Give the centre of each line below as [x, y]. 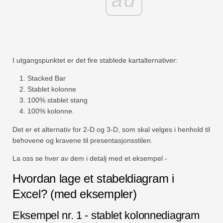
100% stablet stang [57, 100]
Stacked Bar [47, 78]
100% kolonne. [51, 111]
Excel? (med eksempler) [75, 194]
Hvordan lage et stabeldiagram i [93, 179]
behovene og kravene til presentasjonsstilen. [83, 141]
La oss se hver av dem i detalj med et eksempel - [90, 159]
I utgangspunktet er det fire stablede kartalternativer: [95, 60]
